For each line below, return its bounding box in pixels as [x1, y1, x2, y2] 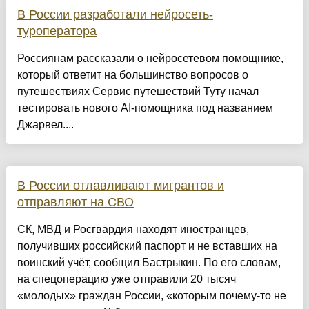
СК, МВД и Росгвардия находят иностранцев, [17, 223, 249, 235]
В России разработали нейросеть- [17, 7, 213, 21]
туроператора [17, 23, 97, 38]
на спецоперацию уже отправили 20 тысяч [17, 272, 236, 285]
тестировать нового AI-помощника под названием [17, 101, 273, 114]
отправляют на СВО [17, 195, 134, 209]
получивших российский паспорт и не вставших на [17, 239, 277, 252]
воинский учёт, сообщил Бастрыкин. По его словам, [17, 256, 281, 268]
